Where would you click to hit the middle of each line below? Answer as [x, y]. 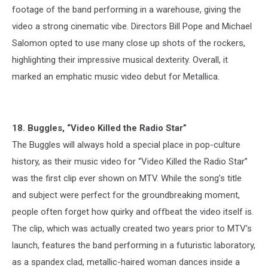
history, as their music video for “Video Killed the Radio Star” [130, 161]
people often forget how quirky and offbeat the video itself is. [133, 211]
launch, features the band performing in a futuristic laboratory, [134, 245]
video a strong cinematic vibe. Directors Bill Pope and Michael [132, 26]
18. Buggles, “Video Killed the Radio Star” [99, 128]
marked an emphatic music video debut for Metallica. [116, 76]
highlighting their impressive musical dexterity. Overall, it [120, 60]
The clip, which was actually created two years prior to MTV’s [132, 228]
